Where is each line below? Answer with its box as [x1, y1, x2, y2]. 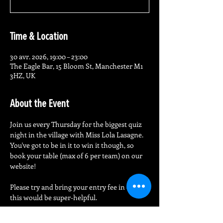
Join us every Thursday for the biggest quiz [10, 119, 143, 129]
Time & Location [10, 32, 68, 42]
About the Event [10, 100, 69, 110]
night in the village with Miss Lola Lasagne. [10, 130, 143, 139]
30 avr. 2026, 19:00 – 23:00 [10, 52, 88, 61]
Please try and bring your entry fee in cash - [10, 182, 146, 192]
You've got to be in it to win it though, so [10, 140, 135, 150]
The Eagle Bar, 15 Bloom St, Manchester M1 [10, 61, 143, 71]
